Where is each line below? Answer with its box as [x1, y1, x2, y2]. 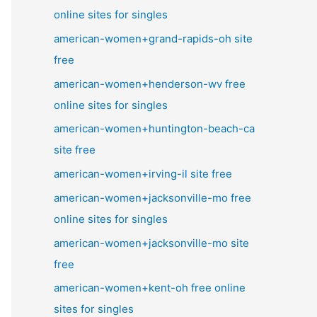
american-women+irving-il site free [54, 167, 232, 180]
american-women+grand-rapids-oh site [54, 31, 253, 45]
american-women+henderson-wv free [54, 76, 246, 91]
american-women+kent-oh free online [54, 281, 246, 295]
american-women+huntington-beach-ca [54, 122, 255, 136]
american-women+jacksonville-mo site [54, 236, 249, 250]
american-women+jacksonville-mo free [54, 190, 251, 204]
